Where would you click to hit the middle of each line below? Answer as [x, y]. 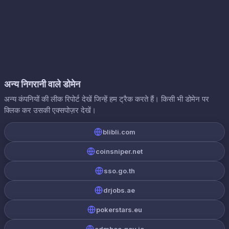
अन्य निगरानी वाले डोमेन [42, 84]
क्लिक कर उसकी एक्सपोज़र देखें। [50, 110]
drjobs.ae [119, 190]
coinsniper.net [119, 151]
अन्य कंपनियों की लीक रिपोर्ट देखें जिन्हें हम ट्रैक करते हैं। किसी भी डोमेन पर [107, 99]
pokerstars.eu [119, 210]
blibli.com [119, 132]
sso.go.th [119, 171]
